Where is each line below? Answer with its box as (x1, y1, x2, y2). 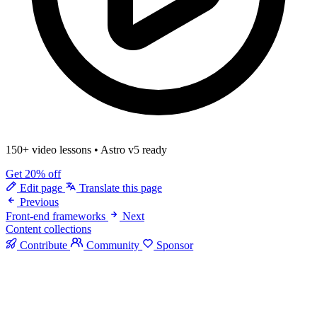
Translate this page (76, 182, 162, 195)
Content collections (6, 223, 91, 236)
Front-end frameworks (6, 210, 105, 223)
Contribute (17, 239, 70, 252)
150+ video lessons (6, 144, 91, 156)
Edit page (17, 182, 65, 195)
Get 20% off (6, 168, 61, 180)
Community (83, 239, 143, 252)
